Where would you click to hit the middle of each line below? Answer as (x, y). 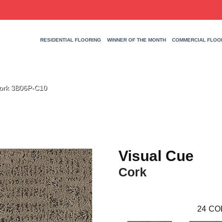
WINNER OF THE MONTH (136, 40)
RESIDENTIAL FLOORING (70, 40)
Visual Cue (156, 156)
